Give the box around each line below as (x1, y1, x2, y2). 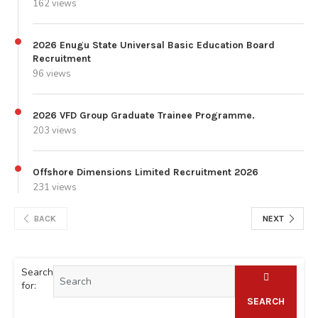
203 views (33, 124, 77, 137)
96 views (33, 67, 71, 80)
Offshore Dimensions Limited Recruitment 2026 (33, 165, 258, 178)
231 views (33, 180, 77, 194)
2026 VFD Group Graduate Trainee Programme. (33, 109, 255, 121)
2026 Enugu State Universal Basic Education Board (33, 38, 275, 51)
